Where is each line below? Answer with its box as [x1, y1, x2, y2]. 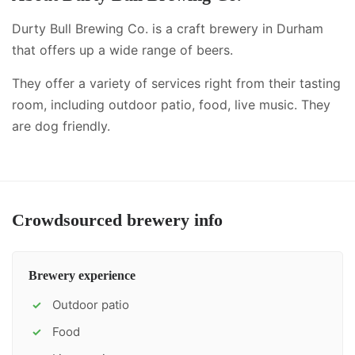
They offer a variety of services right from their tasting [12, 75, 341, 91]
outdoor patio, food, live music [109, 97, 294, 113]
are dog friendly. [12, 118, 110, 134]
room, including [12, 97, 105, 113]
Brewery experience [29, 269, 136, 282]
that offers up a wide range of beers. [12, 42, 233, 58]
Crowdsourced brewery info [12, 210, 223, 230]
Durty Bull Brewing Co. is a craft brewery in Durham [12, 21, 323, 36]
